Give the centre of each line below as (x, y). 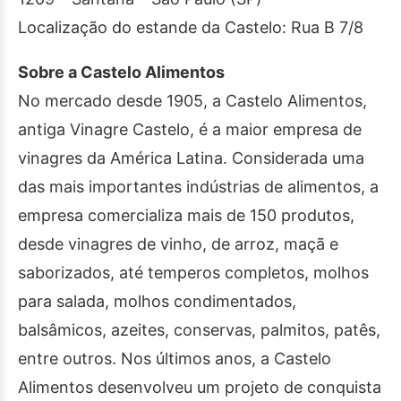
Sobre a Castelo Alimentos (121, 73)
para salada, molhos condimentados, (157, 302)
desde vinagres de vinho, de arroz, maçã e (178, 244)
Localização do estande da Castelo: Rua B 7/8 (191, 28)
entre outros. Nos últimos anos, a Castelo (175, 359)
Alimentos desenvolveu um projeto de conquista (200, 388)
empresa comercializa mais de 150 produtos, (186, 216)
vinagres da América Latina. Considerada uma (191, 158)
